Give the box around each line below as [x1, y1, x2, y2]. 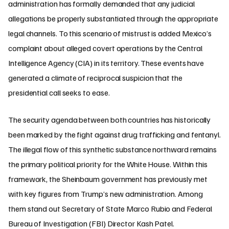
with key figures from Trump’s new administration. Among [8, 188, 203, 199]
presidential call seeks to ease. [8, 87, 110, 98]
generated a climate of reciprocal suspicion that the [8, 72, 182, 83]
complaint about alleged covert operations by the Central [8, 42, 202, 53]
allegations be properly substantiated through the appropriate [8, 13, 219, 24]
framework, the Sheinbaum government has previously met [8, 173, 208, 184]
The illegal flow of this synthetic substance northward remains [8, 144, 217, 154]
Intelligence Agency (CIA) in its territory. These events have [8, 57, 204, 68]
